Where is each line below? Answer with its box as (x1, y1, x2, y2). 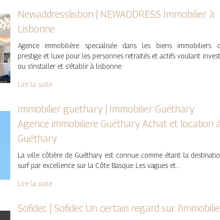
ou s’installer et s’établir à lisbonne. (17, 62, 122, 71)
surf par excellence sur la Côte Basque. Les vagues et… (17, 161, 179, 170)
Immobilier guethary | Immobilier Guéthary (17, 103, 194, 115)
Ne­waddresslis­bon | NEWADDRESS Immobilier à (17, 8, 215, 21)
